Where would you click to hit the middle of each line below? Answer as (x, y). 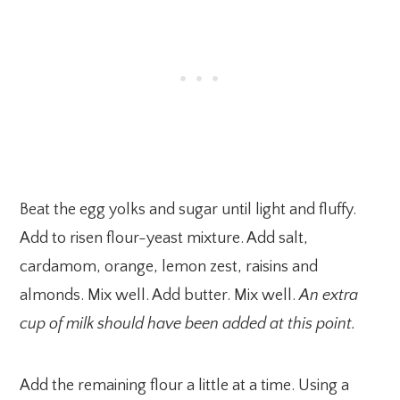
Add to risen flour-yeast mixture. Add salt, (164, 238)
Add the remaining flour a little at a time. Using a (185, 385)
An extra (329, 295)
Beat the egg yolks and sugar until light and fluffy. (188, 209)
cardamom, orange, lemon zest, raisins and (169, 267)
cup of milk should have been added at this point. (188, 324)
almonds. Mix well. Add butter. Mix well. (160, 295)
